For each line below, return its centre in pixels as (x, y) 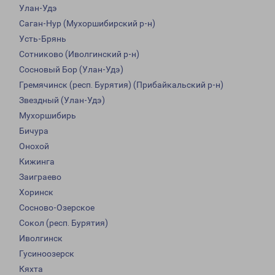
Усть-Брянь (43, 39)
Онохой (34, 146)
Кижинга (37, 162)
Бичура (34, 131)
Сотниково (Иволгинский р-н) (79, 54)
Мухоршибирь (48, 116)
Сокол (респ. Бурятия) (64, 223)
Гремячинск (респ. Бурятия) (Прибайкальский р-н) (121, 85)
